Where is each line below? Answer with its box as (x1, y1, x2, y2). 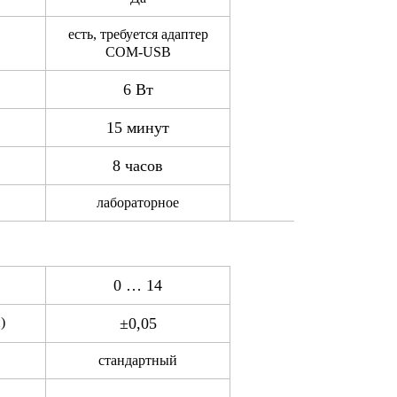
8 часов (113, 157, 163, 175)
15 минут (106, 119, 169, 137)
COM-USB (105, 44, 171, 60)
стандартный (98, 353, 177, 369)
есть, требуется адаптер (67, 27, 208, 43)
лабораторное (97, 195, 179, 211)
